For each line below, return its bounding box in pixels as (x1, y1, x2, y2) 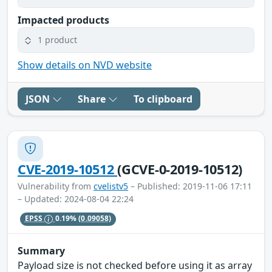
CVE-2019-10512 (18, 160, 118, 178)
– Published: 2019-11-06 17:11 (128, 180, 252, 192)
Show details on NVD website (18, 58, 152, 72)
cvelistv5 (93, 180, 128, 192)
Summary (18, 244, 65, 258)
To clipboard (134, 92, 192, 106)
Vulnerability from (18, 180, 93, 192)
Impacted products (18, 13, 109, 27)
